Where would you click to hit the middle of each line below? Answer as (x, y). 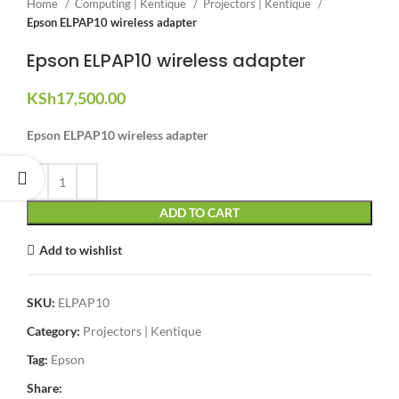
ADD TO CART (199, 213)
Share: (45, 388)
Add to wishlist (80, 249)
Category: (53, 331)
